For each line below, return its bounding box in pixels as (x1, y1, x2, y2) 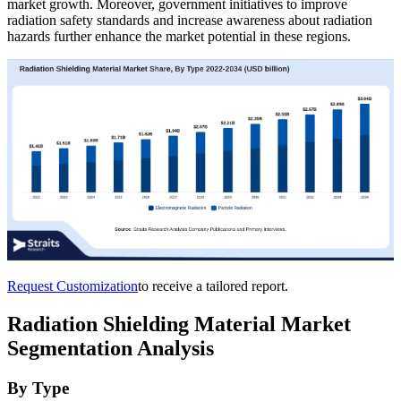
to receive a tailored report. (138, 277, 288, 294)
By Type (7, 378, 69, 397)
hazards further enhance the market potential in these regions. (7, 28, 351, 44)
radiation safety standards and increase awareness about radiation (7, 12, 372, 28)
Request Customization (7, 277, 138, 294)
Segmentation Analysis (7, 336, 214, 360)
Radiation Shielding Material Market (7, 311, 351, 336)
